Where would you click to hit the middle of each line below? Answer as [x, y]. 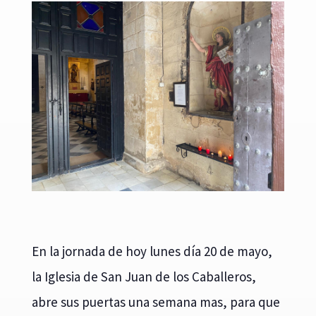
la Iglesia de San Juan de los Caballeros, [144, 276]
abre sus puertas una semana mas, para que [156, 302]
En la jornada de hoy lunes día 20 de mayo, [152, 251]
